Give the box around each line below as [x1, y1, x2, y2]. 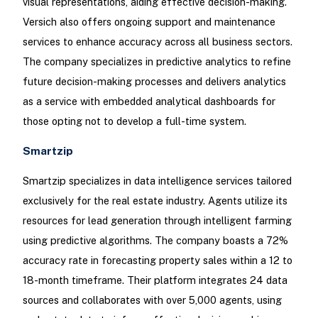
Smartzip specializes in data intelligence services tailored [22, 174, 292, 187]
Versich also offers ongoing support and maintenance [22, 16, 275, 28]
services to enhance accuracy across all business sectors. [22, 35, 292, 48]
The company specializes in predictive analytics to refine [22, 55, 291, 68]
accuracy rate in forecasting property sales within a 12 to [22, 253, 292, 266]
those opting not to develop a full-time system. [22, 115, 246, 128]
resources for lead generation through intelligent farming [22, 214, 292, 226]
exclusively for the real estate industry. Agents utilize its [22, 194, 287, 207]
